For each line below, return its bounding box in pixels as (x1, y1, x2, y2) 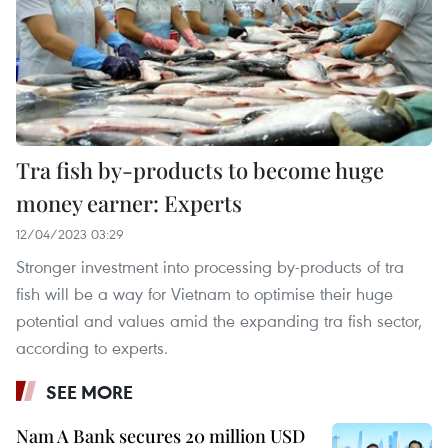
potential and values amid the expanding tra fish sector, (16, 309, 422, 333)
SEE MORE (46, 380, 133, 405)
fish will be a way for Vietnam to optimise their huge (16, 282, 393, 306)
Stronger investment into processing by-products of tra (16, 255, 404, 279)
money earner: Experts (16, 188, 242, 219)
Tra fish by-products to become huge (16, 155, 384, 186)
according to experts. (16, 336, 168, 360)
